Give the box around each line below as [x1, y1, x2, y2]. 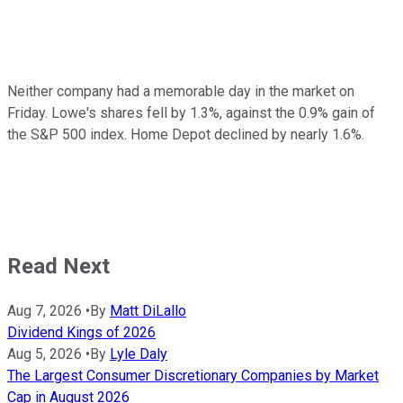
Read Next [7, 253, 110, 279]
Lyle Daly [110, 345, 167, 363]
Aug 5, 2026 [7, 345, 82, 363]
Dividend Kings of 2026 [7, 323, 156, 341]
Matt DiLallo [110, 301, 186, 319]
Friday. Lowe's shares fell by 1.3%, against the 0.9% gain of [7, 103, 375, 121]
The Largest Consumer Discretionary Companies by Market [7, 366, 379, 384]
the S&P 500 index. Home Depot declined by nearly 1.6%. [7, 125, 364, 143]
